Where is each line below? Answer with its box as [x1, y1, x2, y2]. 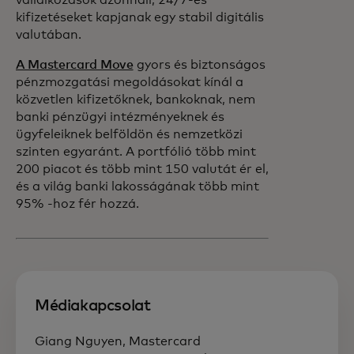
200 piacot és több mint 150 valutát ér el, [16, 163, 269, 175]
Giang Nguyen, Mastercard [35, 335, 204, 348]
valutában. [16, 28, 94, 41]
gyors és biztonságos [133, 58, 265, 71]
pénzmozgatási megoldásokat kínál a [16, 76, 243, 88]
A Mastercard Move [16, 58, 134, 71]
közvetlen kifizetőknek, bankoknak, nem [16, 93, 255, 106]
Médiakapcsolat [35, 298, 151, 314]
